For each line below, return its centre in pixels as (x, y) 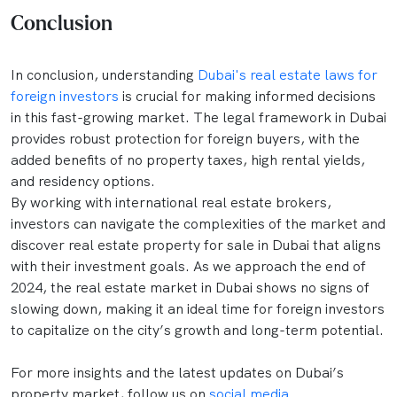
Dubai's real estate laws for (288, 75)
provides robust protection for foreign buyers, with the (185, 139)
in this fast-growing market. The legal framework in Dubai (198, 117)
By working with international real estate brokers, (171, 202)
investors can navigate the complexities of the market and (198, 224)
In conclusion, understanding (104, 75)
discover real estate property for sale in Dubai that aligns (196, 245)
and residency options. (85, 181)
